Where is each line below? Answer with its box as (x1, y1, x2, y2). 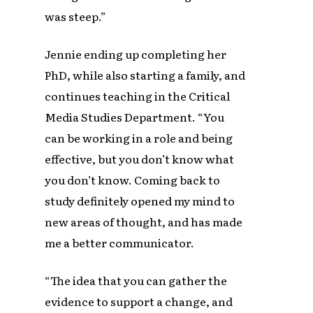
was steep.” (45, 7, 109, 24)
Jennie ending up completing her (45, 45, 227, 62)
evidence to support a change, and (45, 292, 233, 310)
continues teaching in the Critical (45, 87, 231, 104)
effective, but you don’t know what (45, 150, 235, 167)
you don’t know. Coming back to (45, 170, 221, 188)
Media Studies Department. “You (45, 108, 225, 125)
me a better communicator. (45, 233, 197, 251)
